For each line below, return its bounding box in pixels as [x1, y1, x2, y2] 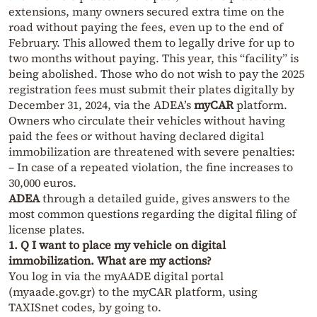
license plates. [8, 221, 85, 238]
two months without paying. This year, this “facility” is [8, 50, 299, 67]
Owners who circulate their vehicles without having [8, 113, 285, 129]
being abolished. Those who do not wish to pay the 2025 [8, 66, 304, 82]
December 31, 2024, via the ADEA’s [8, 97, 194, 113]
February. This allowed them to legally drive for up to [8, 35, 294, 51]
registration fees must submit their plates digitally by [8, 81, 294, 98]
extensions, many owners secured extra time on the [8, 4, 284, 20]
